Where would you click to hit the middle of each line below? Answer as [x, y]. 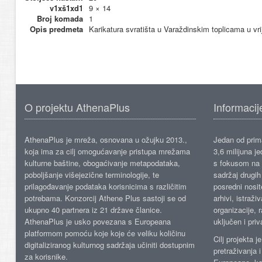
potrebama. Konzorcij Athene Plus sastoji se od [105, 198]
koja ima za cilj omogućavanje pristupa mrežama [107, 151]
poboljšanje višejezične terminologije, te [92, 175]
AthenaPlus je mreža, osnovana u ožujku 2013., [106, 139]
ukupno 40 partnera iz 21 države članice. [93, 210]
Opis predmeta [56, 29]
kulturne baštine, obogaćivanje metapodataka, [102, 163]
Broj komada [60, 18]
